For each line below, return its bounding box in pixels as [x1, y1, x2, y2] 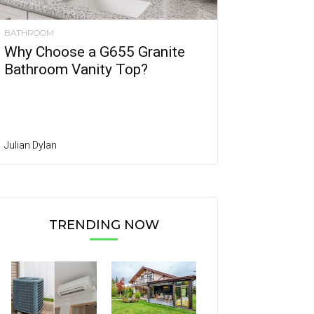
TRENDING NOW [48, 217, 159, 233]
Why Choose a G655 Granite [4, 43, 185, 61]
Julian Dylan [4, 139, 57, 151]
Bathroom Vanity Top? [4, 61, 148, 78]
